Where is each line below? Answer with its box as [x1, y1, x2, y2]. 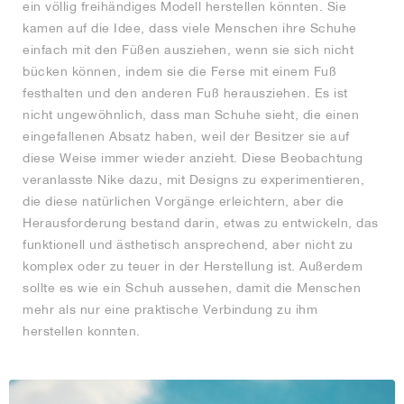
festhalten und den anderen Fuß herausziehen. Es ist [23, 85, 348, 100]
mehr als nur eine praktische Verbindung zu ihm [23, 301, 317, 317]
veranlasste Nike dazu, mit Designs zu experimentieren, [23, 171, 364, 187]
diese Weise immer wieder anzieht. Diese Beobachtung [23, 150, 363, 165]
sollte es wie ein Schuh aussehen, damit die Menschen [23, 280, 361, 295]
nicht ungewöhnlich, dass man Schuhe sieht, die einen [23, 106, 359, 122]
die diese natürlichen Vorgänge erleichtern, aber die [23, 193, 344, 208]
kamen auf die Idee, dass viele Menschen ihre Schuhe [23, 20, 357, 35]
